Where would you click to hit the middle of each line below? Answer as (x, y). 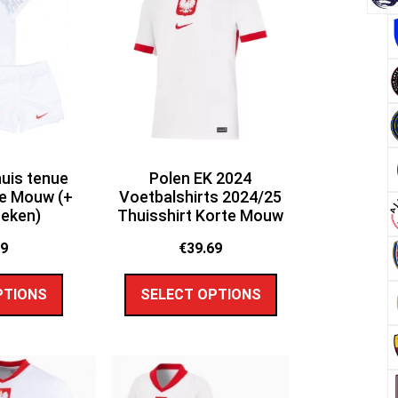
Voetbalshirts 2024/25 (201, 197)
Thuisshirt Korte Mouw (201, 216)
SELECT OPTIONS (200, 294)
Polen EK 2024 (201, 179)
